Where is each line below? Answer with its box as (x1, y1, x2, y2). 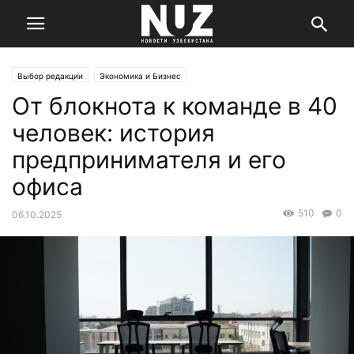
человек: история (12, 119, 215, 147)
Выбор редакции (17, 71, 83, 81)
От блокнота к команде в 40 (12, 92, 337, 120)
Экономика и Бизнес (100, 71, 181, 81)
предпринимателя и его (12, 145, 286, 174)
